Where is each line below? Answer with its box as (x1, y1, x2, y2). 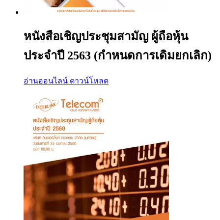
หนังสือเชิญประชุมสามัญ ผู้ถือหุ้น (24, 29, 188, 43)
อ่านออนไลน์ (24, 76, 68, 85)
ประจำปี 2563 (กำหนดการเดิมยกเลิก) (24, 49, 212, 62)
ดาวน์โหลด (70, 76, 109, 85)
